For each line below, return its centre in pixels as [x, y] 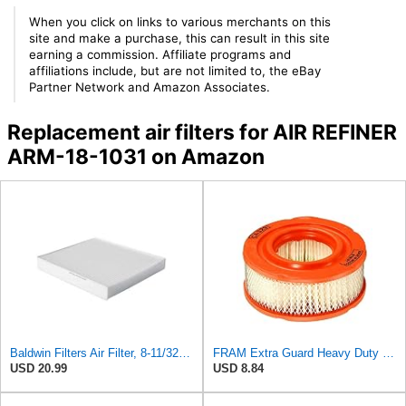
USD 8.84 [238, 368]
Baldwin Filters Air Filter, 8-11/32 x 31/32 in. [184, 353]
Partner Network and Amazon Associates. [150, 87]
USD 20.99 [39, 368]
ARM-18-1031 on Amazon [135, 157]
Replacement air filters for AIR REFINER [202, 133]
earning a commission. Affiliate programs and [160, 54]
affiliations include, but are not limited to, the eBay [175, 71]
